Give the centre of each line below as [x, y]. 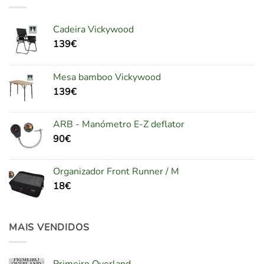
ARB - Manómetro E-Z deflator [119, 124]
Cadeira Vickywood [93, 29]
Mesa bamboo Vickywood [107, 77]
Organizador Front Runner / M [116, 171]
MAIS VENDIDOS [49, 227]
